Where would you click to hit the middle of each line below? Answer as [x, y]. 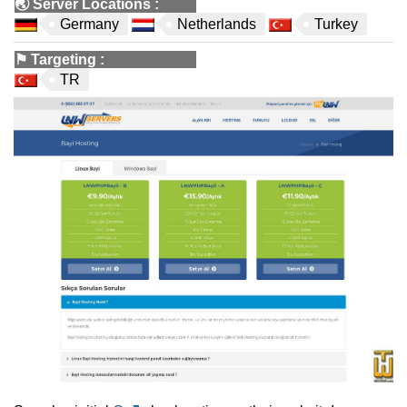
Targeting [64, 60]
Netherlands [217, 24]
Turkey [336, 24]
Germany [89, 24]
